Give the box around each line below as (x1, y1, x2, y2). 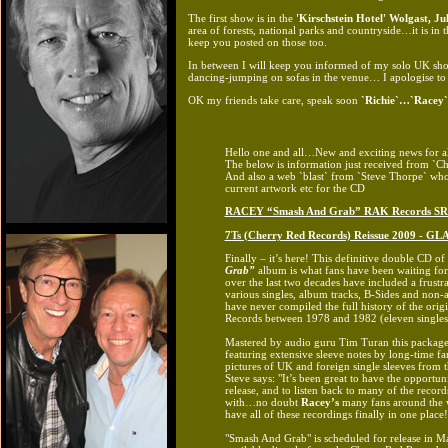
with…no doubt (224, 395, 301, 408)
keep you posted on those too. (188, 35, 327, 48)
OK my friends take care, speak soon (188, 93, 361, 106)
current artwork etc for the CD (224, 181, 365, 194)
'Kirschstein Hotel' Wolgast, (296, 11, 431, 24)
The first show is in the (188, 11, 296, 24)
